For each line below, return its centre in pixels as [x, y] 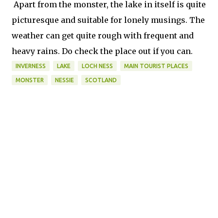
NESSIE [64, 80]
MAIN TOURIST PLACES [156, 66]
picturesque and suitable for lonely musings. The [108, 20]
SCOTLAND [101, 80]
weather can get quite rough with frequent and [103, 35]
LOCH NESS [97, 66]
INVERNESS [31, 66]
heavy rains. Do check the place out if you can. [102, 51]
